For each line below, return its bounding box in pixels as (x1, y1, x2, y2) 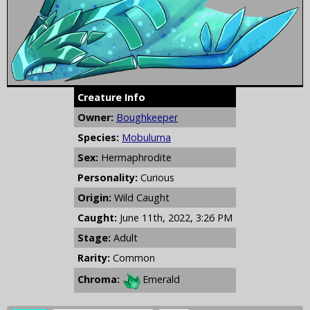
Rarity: (77, 250, 110, 264)
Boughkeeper (116, 110, 178, 124)
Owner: (77, 110, 113, 124)
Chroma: (77, 272, 120, 286)
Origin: (77, 190, 111, 204)
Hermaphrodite (98, 150, 172, 164)
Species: (77, 130, 119, 144)
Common (110, 250, 155, 264)
